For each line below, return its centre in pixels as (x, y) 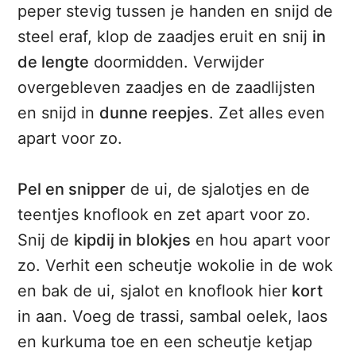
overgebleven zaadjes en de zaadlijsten (167, 88)
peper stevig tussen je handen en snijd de (176, 12)
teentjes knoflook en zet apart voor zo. (164, 215)
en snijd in (59, 113)
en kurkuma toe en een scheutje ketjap (165, 342)
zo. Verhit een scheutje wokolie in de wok (176, 266)
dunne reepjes (155, 113)
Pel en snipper (72, 190)
